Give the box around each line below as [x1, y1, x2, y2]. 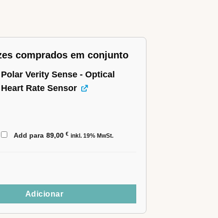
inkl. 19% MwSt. [71, 133, 114, 139]
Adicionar [25, 190, 64, 199]
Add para [12, 131, 46, 140]
